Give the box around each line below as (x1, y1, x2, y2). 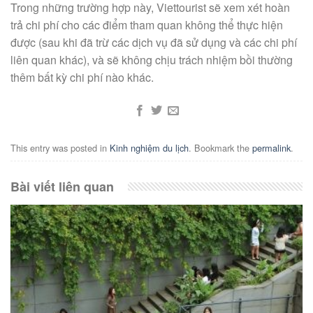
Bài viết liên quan (10, 177, 114, 196)
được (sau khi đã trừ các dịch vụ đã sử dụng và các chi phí (10, 34, 297, 51)
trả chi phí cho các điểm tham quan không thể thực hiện (10, 17, 283, 34)
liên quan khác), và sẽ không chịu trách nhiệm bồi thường (10, 52, 293, 68)
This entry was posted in (10, 141, 110, 155)
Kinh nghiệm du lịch (110, 141, 189, 155)
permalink (252, 141, 291, 155)
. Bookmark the (189, 141, 252, 155)
